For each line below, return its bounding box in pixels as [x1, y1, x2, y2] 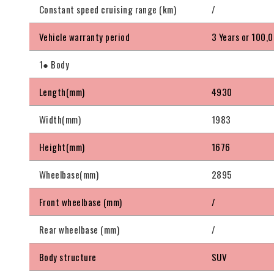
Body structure [39, 250, 97, 264]
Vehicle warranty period [39, 30, 130, 44]
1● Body [39, 57, 70, 72]
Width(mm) [39, 113, 81, 127]
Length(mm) [39, 85, 85, 99]
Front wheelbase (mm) [39, 195, 122, 209]
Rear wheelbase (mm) [39, 223, 120, 237]
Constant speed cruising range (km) [39, 2, 177, 17]
